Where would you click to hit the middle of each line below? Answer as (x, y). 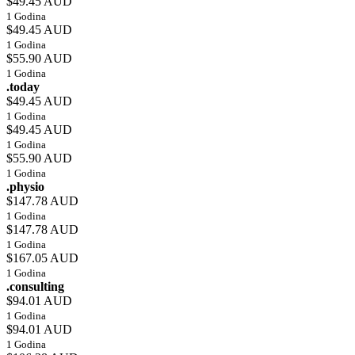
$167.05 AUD (42, 258)
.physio (25, 187)
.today (23, 87)
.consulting (35, 287)
